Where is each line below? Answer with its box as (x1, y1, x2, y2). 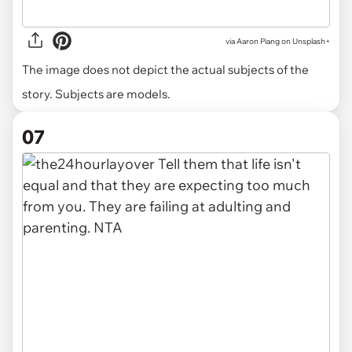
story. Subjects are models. (22, 86, 170, 101)
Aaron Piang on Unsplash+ (236, 35, 330, 46)
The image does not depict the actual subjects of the (22, 61, 309, 77)
